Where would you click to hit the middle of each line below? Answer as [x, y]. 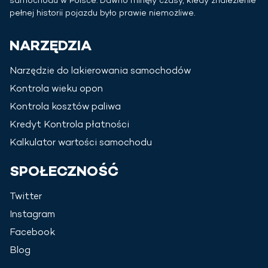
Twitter [26, 197]
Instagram [32, 215]
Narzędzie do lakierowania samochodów [100, 72]
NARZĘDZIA [51, 47]
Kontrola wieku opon [56, 90]
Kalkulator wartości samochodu [81, 144]
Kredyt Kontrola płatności [69, 126]
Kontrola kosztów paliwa [65, 108]
